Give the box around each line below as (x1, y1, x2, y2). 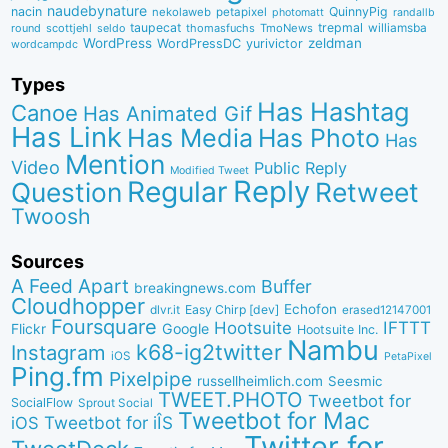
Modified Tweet (170, 164, 250, 178)
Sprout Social (78, 395, 154, 410)
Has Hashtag (257, 96, 411, 128)
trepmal (318, 20, 364, 36)
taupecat (130, 20, 182, 36)
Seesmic (328, 372, 383, 389)
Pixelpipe (109, 366, 193, 391)
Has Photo (258, 123, 381, 154)
